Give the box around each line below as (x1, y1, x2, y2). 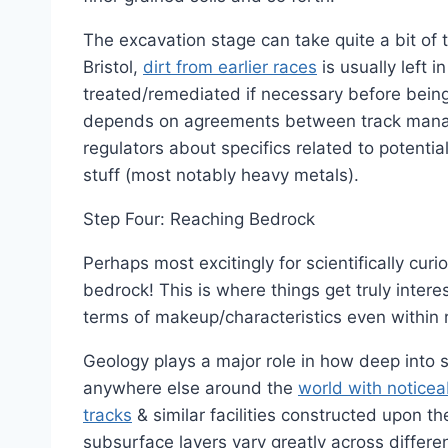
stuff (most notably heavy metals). (83, 165, 359, 185)
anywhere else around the (83, 378, 298, 398)
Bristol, (83, 57, 143, 77)
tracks (83, 405, 132, 425)
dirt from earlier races (143, 57, 317, 77)
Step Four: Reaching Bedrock (83, 209, 315, 229)
